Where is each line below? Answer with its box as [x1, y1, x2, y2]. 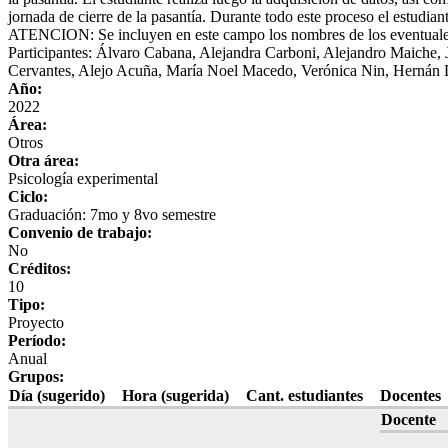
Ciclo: [8, 187, 52, 205]
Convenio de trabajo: [8, 223, 156, 241]
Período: [8, 331, 70, 349]
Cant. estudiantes [246, 386, 363, 404]
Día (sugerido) [9, 386, 105, 404]
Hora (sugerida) [122, 386, 229, 404]
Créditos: [8, 259, 75, 277]
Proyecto [8, 313, 64, 331]
